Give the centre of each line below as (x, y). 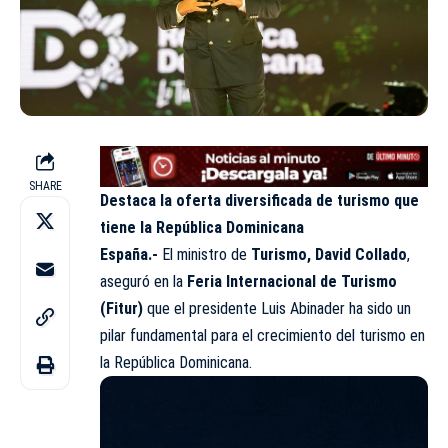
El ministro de (204, 254)
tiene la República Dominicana (202, 227)
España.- (131, 254)
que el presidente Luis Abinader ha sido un (279, 308)
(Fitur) (123, 308)
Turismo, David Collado (327, 254)
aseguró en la (141, 281)
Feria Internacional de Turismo (290, 281)
